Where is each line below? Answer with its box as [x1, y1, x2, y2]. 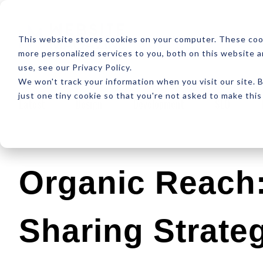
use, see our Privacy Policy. [18, 62, 132, 72]
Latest [19, 96, 45, 112]
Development [133, 96, 184, 112]
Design [76, 96, 103, 112]
